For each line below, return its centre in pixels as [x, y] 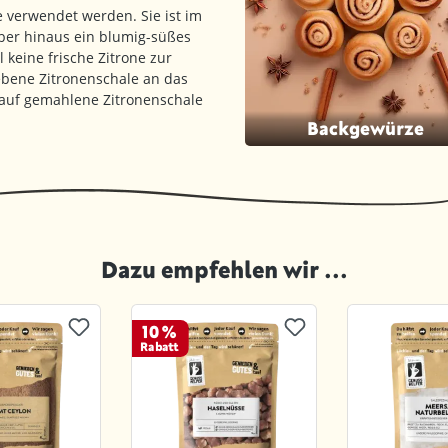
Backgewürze [365, 128]
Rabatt [159, 346]
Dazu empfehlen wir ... [224, 268]
